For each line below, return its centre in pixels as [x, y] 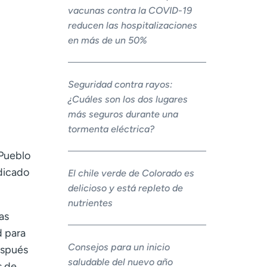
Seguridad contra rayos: [120, 85]
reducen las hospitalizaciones [132, 26]
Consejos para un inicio [119, 247]
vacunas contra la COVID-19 [130, 11]
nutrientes [90, 203]
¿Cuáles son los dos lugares [128, 100]
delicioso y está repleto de [125, 188]
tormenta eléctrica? [111, 129]
